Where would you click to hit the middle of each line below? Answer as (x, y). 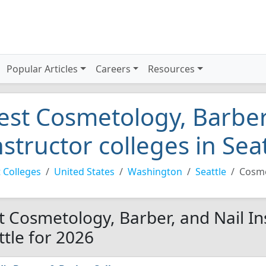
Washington (155, 172)
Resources (172, 69)
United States (84, 172)
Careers (113, 69)
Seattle (211, 172)
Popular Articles (42, 69)
